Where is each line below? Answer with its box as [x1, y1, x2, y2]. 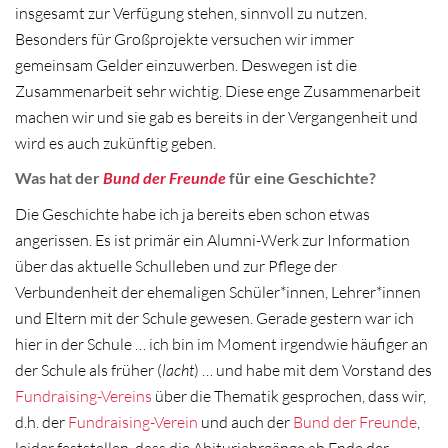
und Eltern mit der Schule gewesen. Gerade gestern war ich [15, 307, 414, 328]
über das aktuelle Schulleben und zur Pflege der [15, 255, 337, 276]
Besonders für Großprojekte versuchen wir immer [15, 28, 354, 49]
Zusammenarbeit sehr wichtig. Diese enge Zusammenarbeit [15, 80, 421, 101]
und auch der [198, 411, 293, 432]
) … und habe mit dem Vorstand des [194, 359, 432, 380]
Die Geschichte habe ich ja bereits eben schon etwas [15, 203, 370, 224]
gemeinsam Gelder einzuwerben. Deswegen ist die [15, 54, 357, 75]
